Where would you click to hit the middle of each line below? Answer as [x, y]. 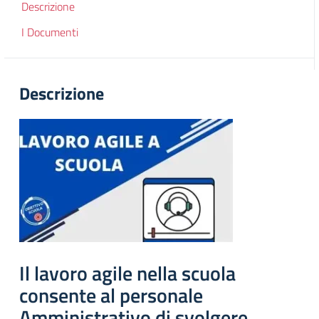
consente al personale [111, 295]
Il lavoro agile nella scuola [127, 273]
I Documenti [50, 32]
